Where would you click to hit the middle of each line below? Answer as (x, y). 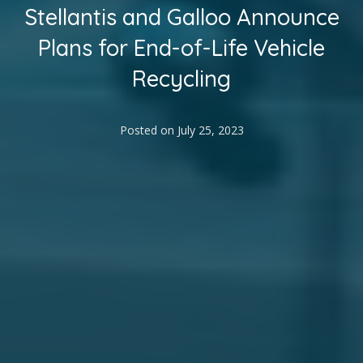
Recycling (181, 79)
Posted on (148, 130)
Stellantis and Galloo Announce (181, 17)
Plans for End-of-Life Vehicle (181, 48)
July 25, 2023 (210, 130)
